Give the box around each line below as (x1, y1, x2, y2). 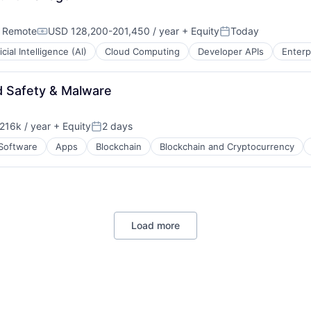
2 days (102, 120, 133, 132)
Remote (2, 25, 37, 37)
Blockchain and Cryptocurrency (160, 141, 294, 152)
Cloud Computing (105, 46, 180, 57)
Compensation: (36, 30, 115, 44)
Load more (131, 219, 180, 231)
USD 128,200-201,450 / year (48, 25, 179, 37)
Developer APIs (198, 46, 264, 57)
